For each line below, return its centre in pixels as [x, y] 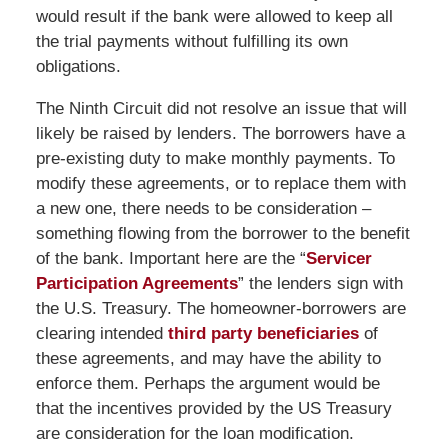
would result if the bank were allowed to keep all [214, 16]
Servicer [338, 258]
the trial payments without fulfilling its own [191, 41]
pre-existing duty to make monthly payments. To [215, 158]
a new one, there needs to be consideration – [203, 208]
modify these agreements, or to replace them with [220, 183]
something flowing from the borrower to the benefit [222, 233]
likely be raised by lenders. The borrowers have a [220, 133]
